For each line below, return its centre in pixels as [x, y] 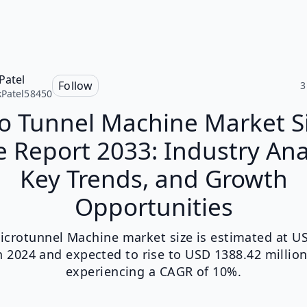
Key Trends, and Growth [153, 179]
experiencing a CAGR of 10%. [153, 271]
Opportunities [153, 207]
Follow [76, 85]
